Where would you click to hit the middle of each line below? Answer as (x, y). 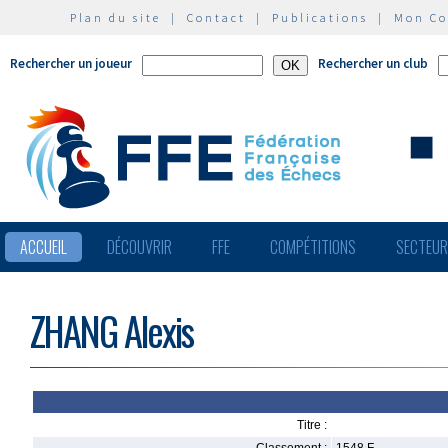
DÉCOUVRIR (139, 247)
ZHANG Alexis (111, 330)
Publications (320, 17)
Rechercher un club (373, 63)
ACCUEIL (43, 247)
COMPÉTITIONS (313, 247)
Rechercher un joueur (71, 63)
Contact (216, 17)
